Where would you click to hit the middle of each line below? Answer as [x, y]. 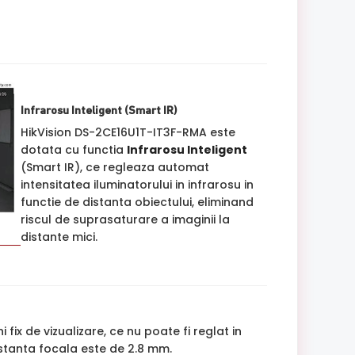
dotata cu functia [73, 149]
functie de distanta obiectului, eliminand [137, 202]
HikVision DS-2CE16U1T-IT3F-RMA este [128, 132]
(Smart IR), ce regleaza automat [115, 167]
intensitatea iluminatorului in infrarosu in [137, 184]
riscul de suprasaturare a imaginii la [125, 219]
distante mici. [59, 237]
